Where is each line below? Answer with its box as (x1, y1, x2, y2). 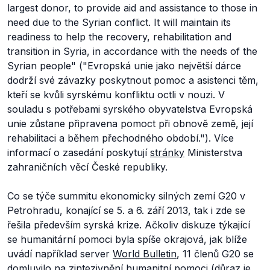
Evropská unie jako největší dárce (87, 60, 241, 72)
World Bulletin (113, 248, 177, 260)
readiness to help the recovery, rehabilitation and (7, 31, 231, 43)
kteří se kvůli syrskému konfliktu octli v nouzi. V (7, 89, 225, 101)
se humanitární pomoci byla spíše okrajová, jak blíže (7, 233, 247, 245)
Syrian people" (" (7, 60, 87, 72)
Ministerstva (184, 146, 242, 159)
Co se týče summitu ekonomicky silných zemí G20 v (7, 190, 245, 202)
